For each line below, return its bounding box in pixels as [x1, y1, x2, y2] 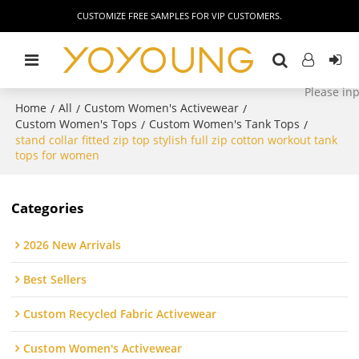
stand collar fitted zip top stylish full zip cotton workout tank [15, 132, 338, 147]
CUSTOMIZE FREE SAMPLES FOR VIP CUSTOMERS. [77, 10, 282, 22]
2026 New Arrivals [23, 237, 122, 253]
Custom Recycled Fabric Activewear [23, 306, 217, 322]
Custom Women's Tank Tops [149, 116, 301, 131]
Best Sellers [23, 272, 87, 288]
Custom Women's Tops [15, 116, 138, 131]
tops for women [15, 147, 100, 163]
